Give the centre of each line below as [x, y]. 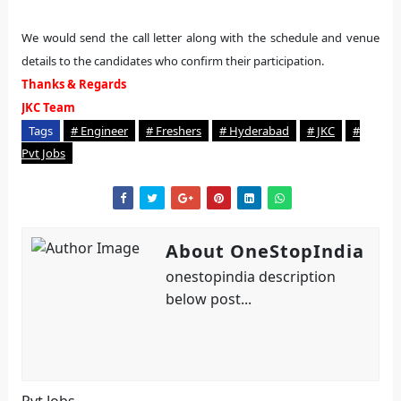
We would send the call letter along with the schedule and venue [200, 38]
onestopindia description [250, 277]
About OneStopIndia [264, 251]
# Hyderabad [254, 131]
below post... [208, 299]
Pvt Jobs [43, 153]
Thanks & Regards [73, 84]
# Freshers [173, 131]
